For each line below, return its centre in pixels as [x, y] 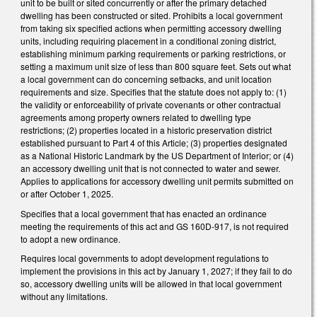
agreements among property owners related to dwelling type [136, 117]
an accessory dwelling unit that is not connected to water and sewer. [150, 168]
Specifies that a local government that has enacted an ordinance [144, 213]
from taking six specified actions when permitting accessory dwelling [151, 28]
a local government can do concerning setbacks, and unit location [146, 79]
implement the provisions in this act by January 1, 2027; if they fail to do [156, 271]
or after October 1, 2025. [67, 194]
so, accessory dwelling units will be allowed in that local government [151, 284]
